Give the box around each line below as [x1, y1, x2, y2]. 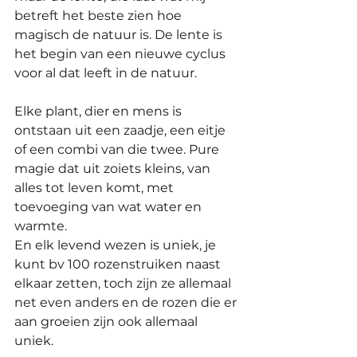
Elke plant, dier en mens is [14, 103, 185, 119]
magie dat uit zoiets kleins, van [14, 160, 214, 176]
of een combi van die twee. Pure [14, 141, 222, 157]
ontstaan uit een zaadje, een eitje [14, 122, 229, 138]
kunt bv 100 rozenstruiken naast [14, 256, 224, 272]
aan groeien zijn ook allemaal [14, 313, 201, 329]
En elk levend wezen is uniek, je [14, 237, 219, 253]
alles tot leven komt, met [14, 179, 177, 195]
